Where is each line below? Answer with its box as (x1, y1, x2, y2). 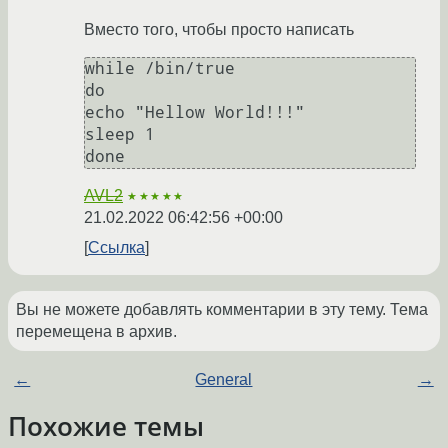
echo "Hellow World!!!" (85, 103, 305, 123)
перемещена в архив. (16, 323, 177, 341)
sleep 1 (85, 125, 155, 145)
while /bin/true (85, 59, 235, 79)
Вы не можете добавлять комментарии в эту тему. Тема (16, 301, 428, 319)
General (195, 371, 253, 389)
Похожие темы (8, 409, 204, 444)
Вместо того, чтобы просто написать (84, 21, 354, 39)
